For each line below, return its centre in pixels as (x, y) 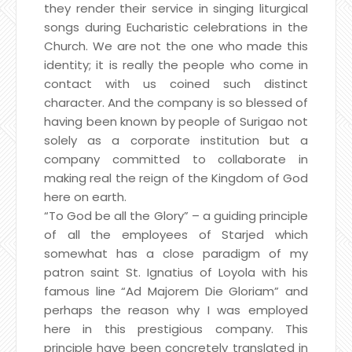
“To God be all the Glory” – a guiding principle (176, 215)
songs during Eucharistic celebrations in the (176, 27)
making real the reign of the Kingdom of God (176, 178)
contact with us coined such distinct (176, 83)
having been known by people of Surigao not (176, 121)
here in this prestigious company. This (176, 328)
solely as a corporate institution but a (176, 140)
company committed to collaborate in (176, 159)
